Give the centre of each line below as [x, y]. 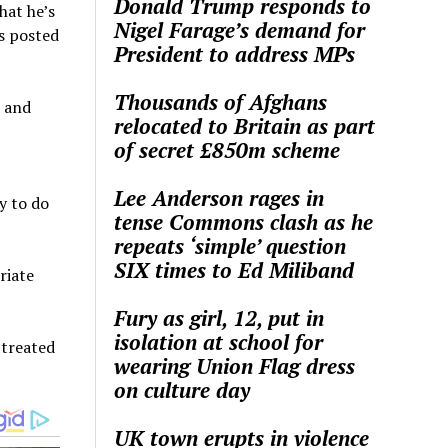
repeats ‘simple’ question [230, 245]
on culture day [182, 389]
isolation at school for [219, 341]
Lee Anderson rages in [219, 197]
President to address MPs [235, 53]
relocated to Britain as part [245, 125]
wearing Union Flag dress [235, 365]
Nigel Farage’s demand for [240, 29]
